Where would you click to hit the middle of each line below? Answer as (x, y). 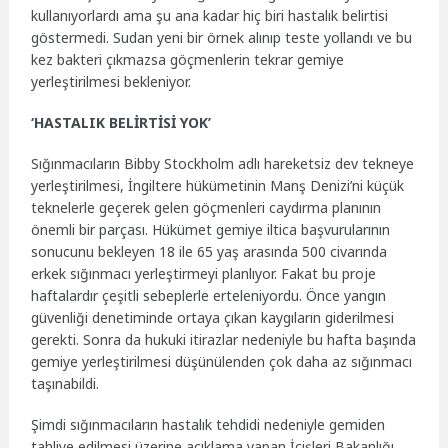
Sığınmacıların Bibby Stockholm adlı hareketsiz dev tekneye (223, 163)
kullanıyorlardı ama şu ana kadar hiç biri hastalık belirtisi (210, 16)
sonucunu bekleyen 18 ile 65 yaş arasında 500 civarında (209, 251)
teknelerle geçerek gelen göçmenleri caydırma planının (206, 207)
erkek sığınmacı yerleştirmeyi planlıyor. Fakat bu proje (204, 273)
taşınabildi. (65, 383)
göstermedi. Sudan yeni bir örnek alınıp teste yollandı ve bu (222, 38)
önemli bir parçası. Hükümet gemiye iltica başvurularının (211, 229)
